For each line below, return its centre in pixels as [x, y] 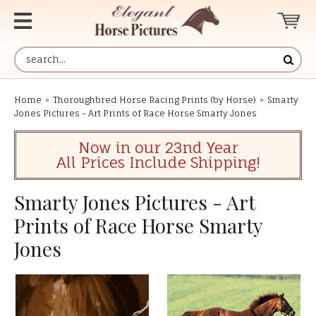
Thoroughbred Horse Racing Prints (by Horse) [154, 100]
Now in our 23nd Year [158, 147]
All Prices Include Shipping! [158, 162]
